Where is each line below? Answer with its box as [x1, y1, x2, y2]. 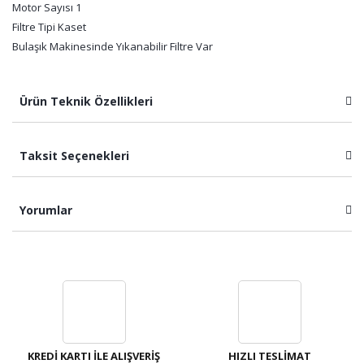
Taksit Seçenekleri [16, 148, 129, 163]
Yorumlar [16, 202, 72, 218]
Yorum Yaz [157, 311, 207, 325]
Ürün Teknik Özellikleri [16, 93, 153, 109]
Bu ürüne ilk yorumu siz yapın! [108, 260, 256, 275]
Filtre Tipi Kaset [12, 19, 86, 34]
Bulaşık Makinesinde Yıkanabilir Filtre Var [12, 39, 213, 54]
